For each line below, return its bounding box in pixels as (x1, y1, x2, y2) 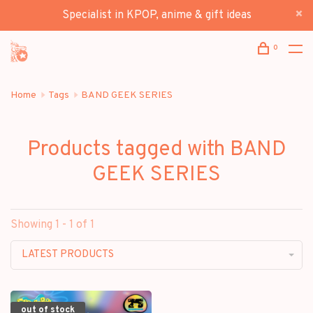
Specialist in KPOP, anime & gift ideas (61, 8, 252, 22)
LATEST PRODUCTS (22, 248, 114, 261)
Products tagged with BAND (27, 137, 286, 163)
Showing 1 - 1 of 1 (10, 218, 94, 232)
